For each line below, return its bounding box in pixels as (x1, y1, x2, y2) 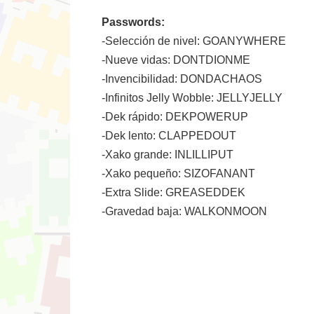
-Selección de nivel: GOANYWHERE (102, 35, 286, 47)
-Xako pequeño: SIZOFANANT (102, 168, 255, 179)
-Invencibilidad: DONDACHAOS (102, 73, 262, 85)
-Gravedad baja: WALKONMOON (102, 205, 267, 217)
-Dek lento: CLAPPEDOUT (102, 130, 236, 142)
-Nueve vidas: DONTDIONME (102, 54, 250, 66)
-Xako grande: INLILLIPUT (102, 149, 233, 161)
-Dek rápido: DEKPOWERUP (102, 111, 248, 123)
